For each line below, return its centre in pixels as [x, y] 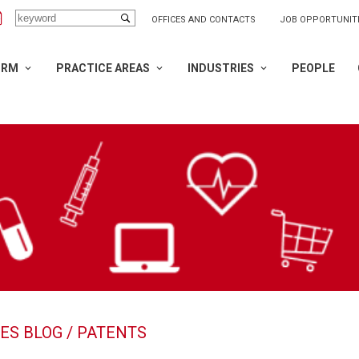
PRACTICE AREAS [103, 68]
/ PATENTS [105, 332]
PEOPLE [313, 68]
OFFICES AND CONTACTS [204, 20]
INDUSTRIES [221, 68]
